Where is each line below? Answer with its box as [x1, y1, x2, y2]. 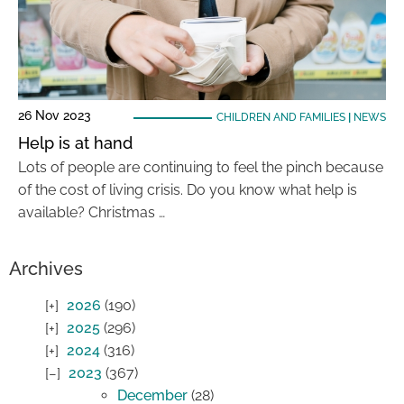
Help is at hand [18, 133, 133, 152]
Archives [9, 258, 83, 280]
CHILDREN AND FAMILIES [216, 111, 345, 124]
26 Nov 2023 [18, 108, 91, 123]
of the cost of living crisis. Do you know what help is [18, 181, 357, 198]
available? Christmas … [18, 204, 165, 221]
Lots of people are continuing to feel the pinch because [18, 159, 383, 176]
